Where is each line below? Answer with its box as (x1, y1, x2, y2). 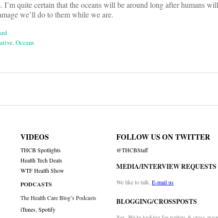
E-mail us (151, 178, 174, 186)
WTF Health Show (20, 167, 65, 175)
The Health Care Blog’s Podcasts (20, 194, 97, 202)
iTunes (20, 205, 36, 214)
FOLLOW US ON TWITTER (116, 131, 210, 143)
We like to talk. (116, 178, 152, 186)
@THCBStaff (116, 146, 148, 154)
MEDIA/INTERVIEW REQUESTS (116, 162, 217, 172)
